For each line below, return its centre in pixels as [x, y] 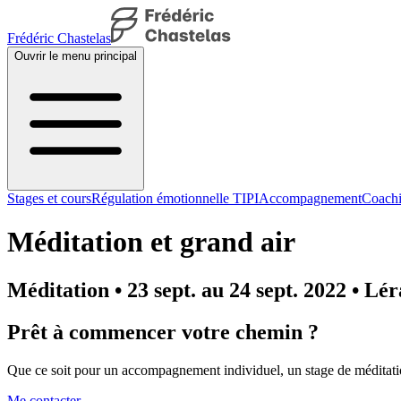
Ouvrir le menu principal [76, 56]
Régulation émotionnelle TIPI [175, 198]
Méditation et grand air [151, 242]
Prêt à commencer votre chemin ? [163, 332]
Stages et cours [49, 198]
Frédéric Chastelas [59, 38]
